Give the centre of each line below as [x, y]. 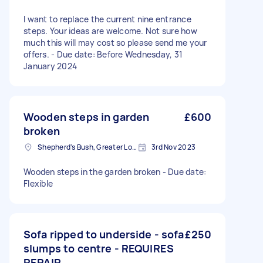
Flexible [38, 183]
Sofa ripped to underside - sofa [104, 234]
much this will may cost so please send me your [115, 43]
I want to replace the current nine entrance [107, 19]
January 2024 [50, 66]
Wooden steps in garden [87, 117]
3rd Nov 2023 [173, 147]
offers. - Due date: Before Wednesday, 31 [103, 54]
